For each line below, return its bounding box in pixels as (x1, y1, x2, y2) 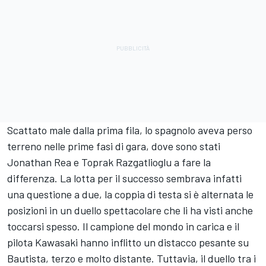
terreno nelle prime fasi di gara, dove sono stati (7, 139, 220, 153)
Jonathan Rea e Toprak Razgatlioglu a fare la (7, 155, 211, 169)
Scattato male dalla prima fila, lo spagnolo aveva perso (7, 123, 252, 137)
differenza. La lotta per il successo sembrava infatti (7, 171, 242, 185)
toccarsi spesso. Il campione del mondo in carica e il (7, 219, 239, 233)
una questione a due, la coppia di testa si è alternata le (7, 187, 254, 201)
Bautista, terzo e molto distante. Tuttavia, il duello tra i (7, 251, 256, 265)
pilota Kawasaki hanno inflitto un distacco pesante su (7, 235, 249, 249)
